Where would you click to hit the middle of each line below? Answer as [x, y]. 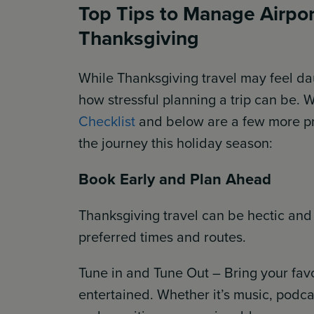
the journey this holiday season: [176, 143]
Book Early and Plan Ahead [175, 179]
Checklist [107, 121]
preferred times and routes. [162, 237]
